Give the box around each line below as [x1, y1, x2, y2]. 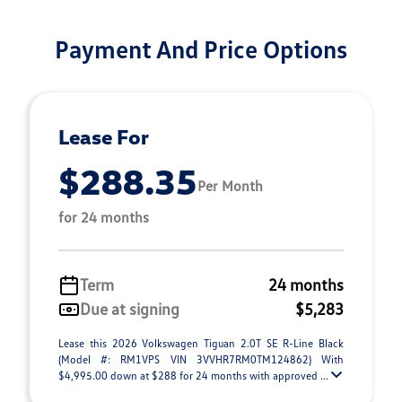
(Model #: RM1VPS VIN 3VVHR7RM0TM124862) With [58, 353, 344, 366]
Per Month [197, 176, 263, 195]
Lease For [58, 124, 149, 149]
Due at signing [80, 299, 179, 319]
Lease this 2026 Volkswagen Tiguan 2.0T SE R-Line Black [58, 336, 344, 350]
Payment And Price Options [55, 33, 347, 64]
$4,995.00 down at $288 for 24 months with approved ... [58, 369, 331, 382]
